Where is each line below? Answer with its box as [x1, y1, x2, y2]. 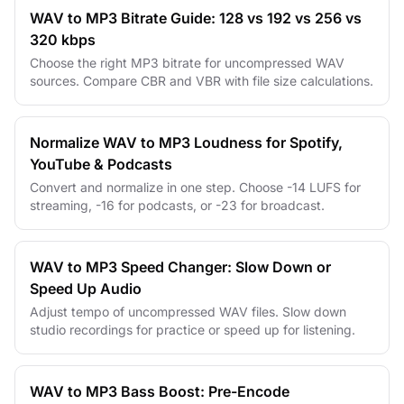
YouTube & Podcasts [30, 154, 172, 173]
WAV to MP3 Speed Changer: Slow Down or [30, 257, 331, 276]
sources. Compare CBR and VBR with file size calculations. [30, 72, 373, 88]
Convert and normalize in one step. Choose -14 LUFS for [30, 179, 361, 195]
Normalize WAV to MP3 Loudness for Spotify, [30, 133, 343, 151]
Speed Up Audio [30, 279, 142, 298]
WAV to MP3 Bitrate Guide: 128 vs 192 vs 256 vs [30, 8, 362, 27]
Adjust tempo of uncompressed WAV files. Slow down [30, 303, 346, 319]
